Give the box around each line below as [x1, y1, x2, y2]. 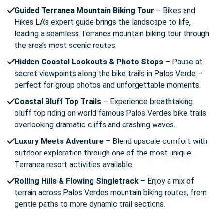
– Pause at [163, 57, 202, 67]
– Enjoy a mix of [139, 176, 194, 186]
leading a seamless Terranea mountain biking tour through [15, 29, 209, 39]
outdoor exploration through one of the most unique [15, 148, 191, 158]
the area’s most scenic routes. [15, 41, 117, 50]
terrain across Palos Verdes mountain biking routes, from [15, 188, 207, 198]
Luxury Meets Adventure [15, 137, 104, 146]
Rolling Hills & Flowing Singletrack [15, 176, 139, 186]
